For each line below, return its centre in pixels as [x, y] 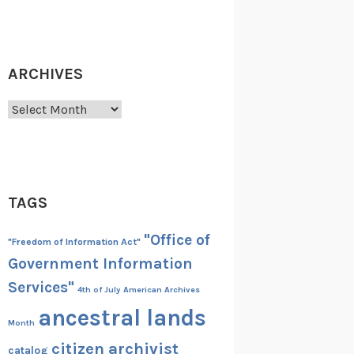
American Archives [161, 289]
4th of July [98, 289]
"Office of [177, 239]
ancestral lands [122, 317]
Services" [41, 287]
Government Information [100, 263]
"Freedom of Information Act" [74, 241]
